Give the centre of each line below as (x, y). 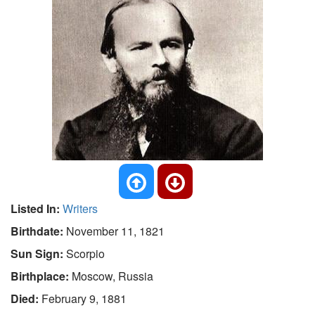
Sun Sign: (38, 253)
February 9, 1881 (84, 298)
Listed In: (37, 208)
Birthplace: (41, 276)
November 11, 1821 (115, 231)
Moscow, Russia (112, 276)
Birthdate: (38, 231)
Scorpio (85, 253)
